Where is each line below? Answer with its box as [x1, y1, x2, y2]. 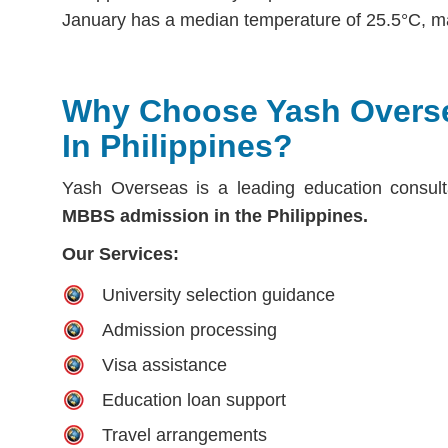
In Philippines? [62, 127, 293, 164]
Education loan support [102, 389, 286, 410]
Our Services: [62, 243, 179, 264]
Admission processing [102, 319, 277, 340]
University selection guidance [102, 284, 335, 305]
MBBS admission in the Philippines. [62, 205, 368, 226]
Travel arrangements [102, 424, 267, 445]
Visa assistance [102, 354, 227, 375]
